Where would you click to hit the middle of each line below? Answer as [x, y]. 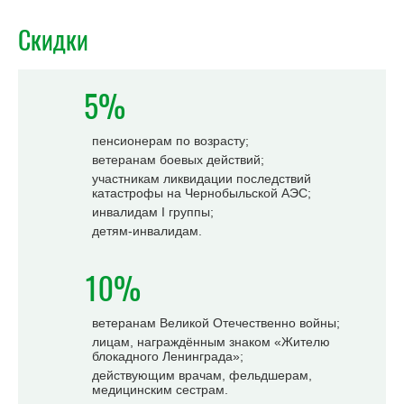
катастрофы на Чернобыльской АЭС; [202, 193]
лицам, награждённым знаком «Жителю [211, 342]
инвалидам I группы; [153, 212]
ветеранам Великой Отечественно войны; [216, 323]
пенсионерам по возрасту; [170, 141]
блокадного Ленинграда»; [168, 356]
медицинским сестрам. [160, 390]
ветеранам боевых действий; [178, 160]
